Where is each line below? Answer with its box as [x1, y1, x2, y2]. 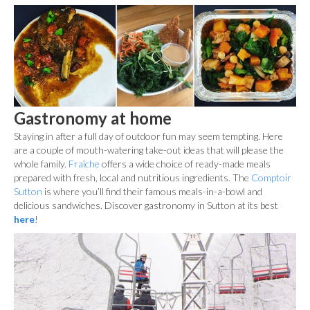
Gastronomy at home [14, 108, 172, 129]
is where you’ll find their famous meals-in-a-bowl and [42, 185, 262, 198]
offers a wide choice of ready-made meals [100, 158, 271, 170]
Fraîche [69, 158, 100, 170]
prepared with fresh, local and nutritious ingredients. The [14, 172, 251, 184]
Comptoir [251, 172, 291, 184]
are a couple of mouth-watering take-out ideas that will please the [14, 144, 284, 156]
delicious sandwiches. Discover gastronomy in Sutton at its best [14, 199, 278, 212]
